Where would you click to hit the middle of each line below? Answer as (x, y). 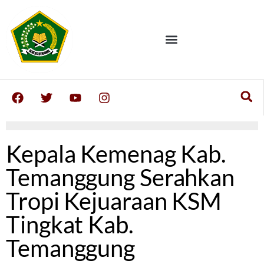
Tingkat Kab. (70, 225)
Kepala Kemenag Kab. (116, 154)
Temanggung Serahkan (121, 178)
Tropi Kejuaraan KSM (114, 201)
